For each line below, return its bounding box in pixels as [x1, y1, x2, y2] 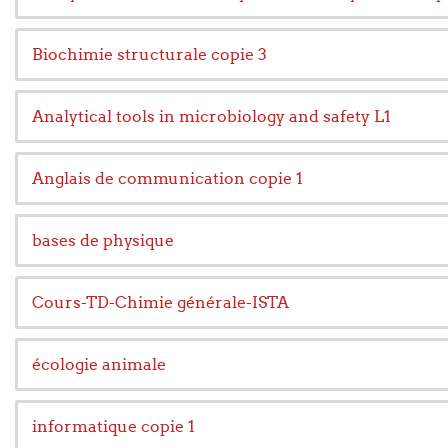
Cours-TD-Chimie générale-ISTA [32, 292, 289, 312]
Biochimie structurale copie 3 [32, 44, 267, 64]
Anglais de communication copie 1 [32, 168, 303, 188]
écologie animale [32, 354, 166, 374]
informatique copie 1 [32, 416, 195, 436]
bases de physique [32, 230, 174, 250]
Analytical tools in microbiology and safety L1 [32, 106, 391, 126]
